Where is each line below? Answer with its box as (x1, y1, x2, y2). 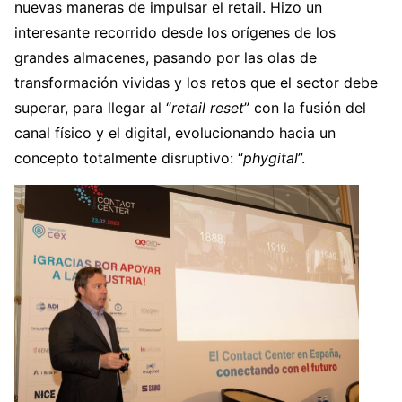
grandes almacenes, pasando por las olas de (14, 48, 317, 66)
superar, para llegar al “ (14, 98, 171, 117)
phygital (243, 148, 298, 167)
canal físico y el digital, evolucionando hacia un (14, 123, 336, 142)
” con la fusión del (244, 98, 366, 117)
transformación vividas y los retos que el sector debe (14, 73, 378, 92)
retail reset (171, 98, 244, 117)
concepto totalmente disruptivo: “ (14, 148, 243, 167)
